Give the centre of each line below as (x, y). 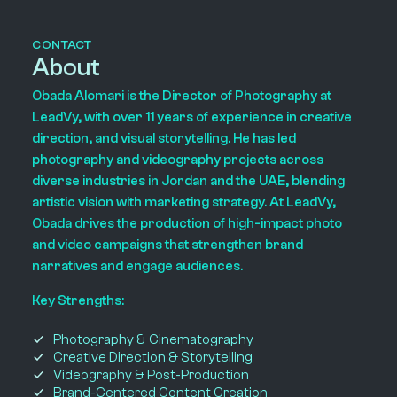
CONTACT (62, 44)
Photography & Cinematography (154, 339)
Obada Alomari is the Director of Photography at (181, 95)
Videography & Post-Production (152, 374)
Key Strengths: (78, 300)
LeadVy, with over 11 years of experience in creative (191, 117)
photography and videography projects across (177, 159)
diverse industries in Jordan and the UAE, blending (188, 180)
